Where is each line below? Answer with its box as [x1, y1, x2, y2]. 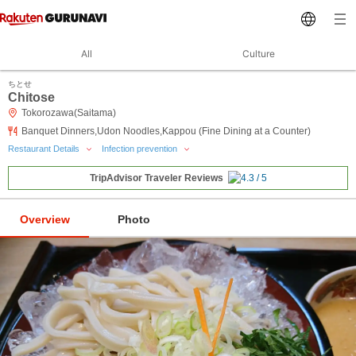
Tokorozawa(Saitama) [21, 107, 116, 118]
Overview [19, 212, 70, 226]
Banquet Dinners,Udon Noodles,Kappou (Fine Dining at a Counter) [21, 126, 311, 137]
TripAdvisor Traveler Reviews [89, 172, 223, 184]
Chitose [8, 91, 55, 104]
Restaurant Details [8, 144, 82, 153]
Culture [242, 48, 275, 60]
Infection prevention [102, 144, 180, 153]
